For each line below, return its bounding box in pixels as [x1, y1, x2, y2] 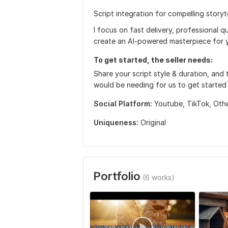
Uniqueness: [94, 118, 138, 127]
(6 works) [142, 173, 175, 182]
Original [140, 118, 166, 127]
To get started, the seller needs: [94, 55, 213, 64]
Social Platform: [94, 99, 152, 108]
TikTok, [187, 99, 213, 108]
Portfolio [93, 169, 140, 183]
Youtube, [154, 99, 187, 108]
